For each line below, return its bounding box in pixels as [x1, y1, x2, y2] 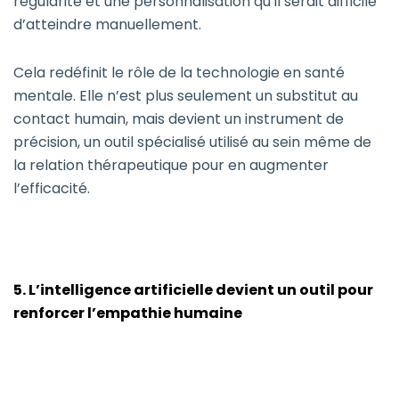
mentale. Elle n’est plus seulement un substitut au [13, 85, 358, 107]
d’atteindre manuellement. [13, 14, 201, 36]
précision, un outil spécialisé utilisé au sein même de [13, 132, 371, 153]
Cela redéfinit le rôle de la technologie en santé [13, 62, 345, 84]
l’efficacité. [13, 178, 90, 199]
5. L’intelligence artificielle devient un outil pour [13, 280, 373, 301]
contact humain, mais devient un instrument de [13, 109, 344, 130]
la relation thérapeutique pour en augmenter [13, 155, 329, 176]
